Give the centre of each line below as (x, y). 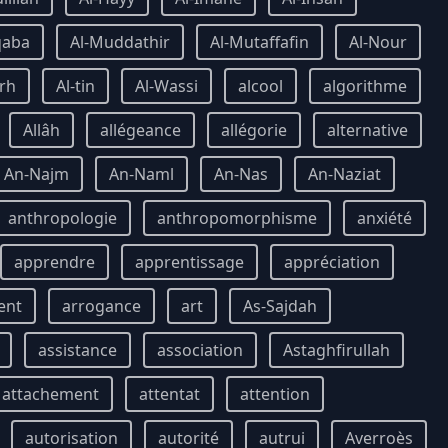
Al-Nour (378, 42)
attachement (50, 394)
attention (275, 394)
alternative (367, 130)
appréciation (332, 262)
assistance (77, 350)
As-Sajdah (280, 306)
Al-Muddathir (120, 42)
